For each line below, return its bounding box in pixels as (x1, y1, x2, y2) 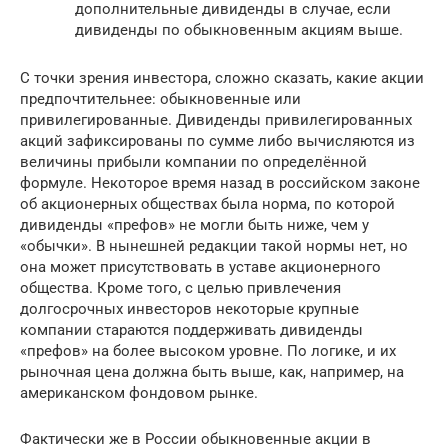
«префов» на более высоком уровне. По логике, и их (20, 341, 396, 360)
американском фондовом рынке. (20, 383, 258, 402)
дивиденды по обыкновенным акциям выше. (75, 20, 403, 39)
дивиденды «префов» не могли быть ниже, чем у (20, 215, 369, 234)
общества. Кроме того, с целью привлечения (20, 278, 341, 297)
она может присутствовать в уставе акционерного (20, 257, 381, 276)
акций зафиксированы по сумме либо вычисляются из (20, 131, 415, 150)
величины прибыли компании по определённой (20, 152, 367, 171)
